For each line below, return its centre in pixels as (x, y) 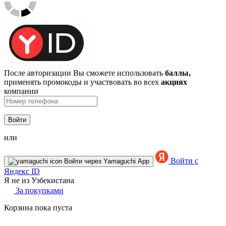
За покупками (39, 190)
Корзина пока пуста (38, 207)
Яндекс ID (22, 171)
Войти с (183, 160)
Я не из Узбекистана (39, 180)
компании (21, 91)
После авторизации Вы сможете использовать (84, 73)
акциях (174, 82)
